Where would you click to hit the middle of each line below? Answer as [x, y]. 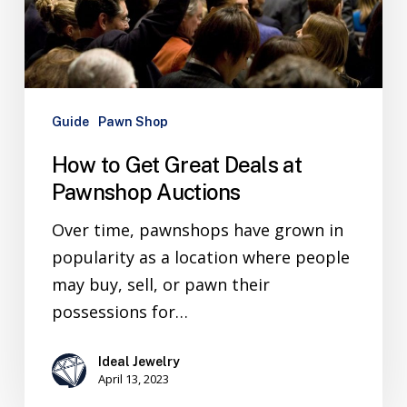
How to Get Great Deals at [176, 164]
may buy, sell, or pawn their [160, 284]
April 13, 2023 [133, 378]
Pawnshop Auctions [146, 191]
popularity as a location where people [200, 257]
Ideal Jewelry [139, 361]
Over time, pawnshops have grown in [197, 229]
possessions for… [119, 311]
